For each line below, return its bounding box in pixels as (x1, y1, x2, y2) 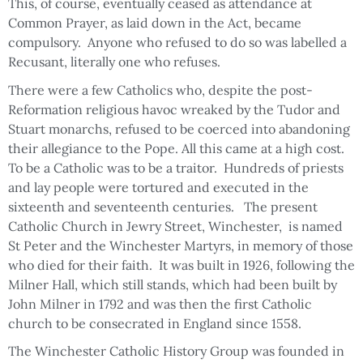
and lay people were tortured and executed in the (8, 178, 309, 195)
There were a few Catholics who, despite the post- (8, 81, 313, 98)
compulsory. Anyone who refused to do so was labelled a (8, 33, 347, 50)
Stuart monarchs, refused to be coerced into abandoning (8, 120, 350, 137)
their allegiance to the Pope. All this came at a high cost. (8, 139, 344, 156)
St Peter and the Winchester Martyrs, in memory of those (8, 237, 353, 254)
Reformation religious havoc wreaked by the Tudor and (8, 100, 340, 117)
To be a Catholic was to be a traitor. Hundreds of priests (8, 159, 344, 176)
